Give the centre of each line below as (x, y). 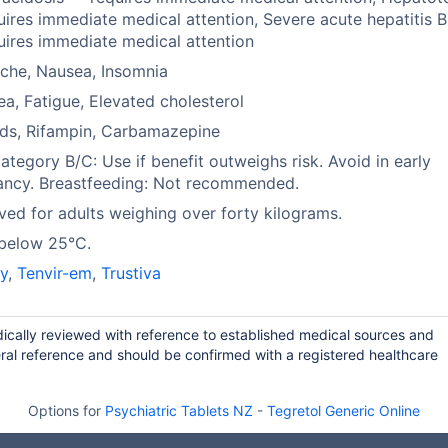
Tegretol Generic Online (343, 410)
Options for (66, 410)
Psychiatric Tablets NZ (179, 410)
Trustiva (131, 273)
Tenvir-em (55, 273)
